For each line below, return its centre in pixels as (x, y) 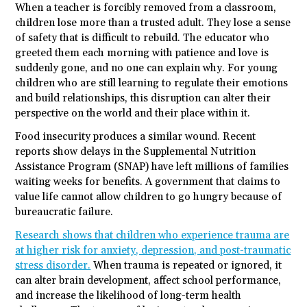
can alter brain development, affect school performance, (148, 281)
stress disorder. (53, 266)
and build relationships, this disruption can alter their (143, 99)
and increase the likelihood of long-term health (128, 296)
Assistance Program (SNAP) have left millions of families (152, 167)
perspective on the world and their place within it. (133, 114)
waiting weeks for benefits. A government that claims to (148, 182)
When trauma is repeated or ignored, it (186, 266)
